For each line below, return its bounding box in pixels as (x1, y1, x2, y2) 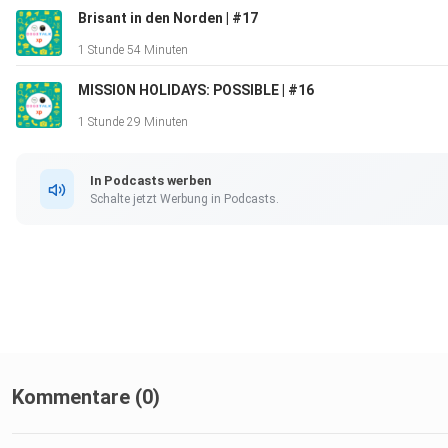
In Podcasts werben (90, 172, 211, 188)
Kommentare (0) (12, 385, 160, 410)
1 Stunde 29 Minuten (78, 115, 188, 130)
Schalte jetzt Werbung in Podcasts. (90, 191, 279, 206)
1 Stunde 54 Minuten (78, 43, 188, 58)
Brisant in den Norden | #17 (78, 10, 258, 27)
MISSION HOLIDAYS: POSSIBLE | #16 (78, 82, 314, 99)
